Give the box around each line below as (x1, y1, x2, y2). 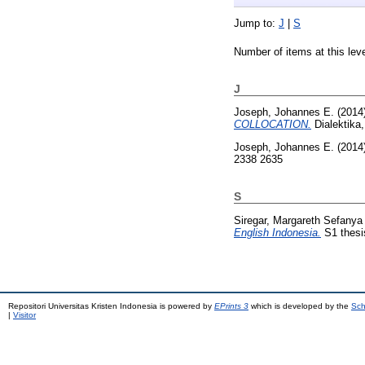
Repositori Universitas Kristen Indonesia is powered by (8, 301, 214, 310)
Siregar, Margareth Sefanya (234, 213, 363, 226)
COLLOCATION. (234, 118, 311, 131)
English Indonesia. (234, 226, 321, 239)
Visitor (13, 310, 36, 319)
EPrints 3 (214, 301, 248, 310)
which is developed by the (248, 301, 351, 310)
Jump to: (234, 16, 279, 29)
